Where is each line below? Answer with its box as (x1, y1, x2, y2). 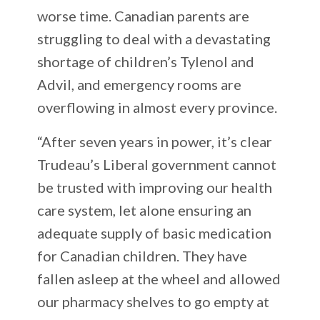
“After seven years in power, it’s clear (37, 132, 273, 150)
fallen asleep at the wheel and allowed (37, 269, 281, 287)
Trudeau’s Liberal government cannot (37, 155, 277, 173)
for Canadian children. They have (37, 246, 248, 264)
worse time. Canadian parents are (37, 6, 250, 24)
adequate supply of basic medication (37, 224, 272, 241)
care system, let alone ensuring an (37, 201, 252, 219)
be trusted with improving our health (37, 178, 273, 196)
